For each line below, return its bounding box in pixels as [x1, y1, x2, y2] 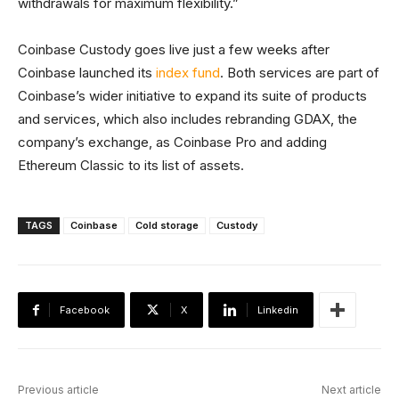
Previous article [18, 383, 99, 397]
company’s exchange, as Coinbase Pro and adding [18, 134, 327, 151]
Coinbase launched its [18, 64, 156, 82]
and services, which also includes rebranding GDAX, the [18, 110, 357, 128]
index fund [156, 64, 220, 82]
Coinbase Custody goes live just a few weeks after [18, 41, 330, 59]
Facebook [60, 304, 110, 317]
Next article [321, 383, 381, 397]
